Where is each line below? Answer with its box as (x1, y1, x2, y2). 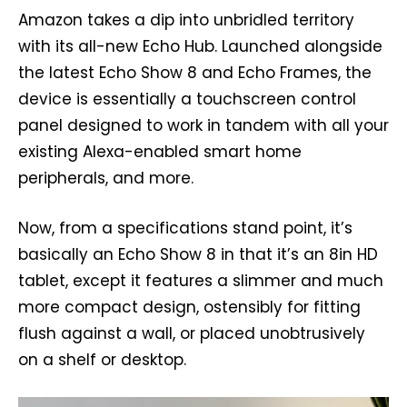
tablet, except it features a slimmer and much (18, 269, 383, 292)
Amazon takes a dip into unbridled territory (18, 8, 354, 31)
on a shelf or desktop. (18, 348, 186, 371)
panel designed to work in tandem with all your (18, 114, 389, 136)
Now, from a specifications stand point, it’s (18, 216, 352, 239)
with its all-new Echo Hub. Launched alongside (18, 35, 382, 57)
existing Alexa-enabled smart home (18, 140, 302, 163)
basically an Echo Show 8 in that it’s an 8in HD (18, 243, 378, 265)
